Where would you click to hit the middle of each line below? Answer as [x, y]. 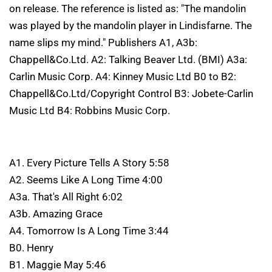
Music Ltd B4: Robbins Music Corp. [90, 110]
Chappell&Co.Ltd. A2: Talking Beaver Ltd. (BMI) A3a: [128, 59]
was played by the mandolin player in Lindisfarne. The [131, 25]
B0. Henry [31, 247]
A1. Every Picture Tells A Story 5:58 [89, 162]
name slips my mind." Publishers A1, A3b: [103, 42]
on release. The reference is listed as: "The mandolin [127, 8]
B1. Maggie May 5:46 [58, 264]
